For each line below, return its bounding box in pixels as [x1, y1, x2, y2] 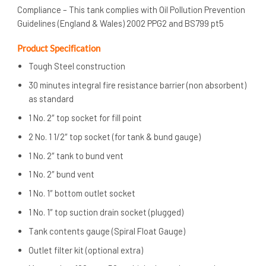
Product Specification [17, 42, 100, 53]
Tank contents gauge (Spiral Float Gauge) [28, 225, 186, 236]
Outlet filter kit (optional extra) [28, 244, 144, 255]
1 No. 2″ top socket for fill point [28, 112, 142, 123]
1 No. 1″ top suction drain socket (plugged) [28, 206, 184, 217]
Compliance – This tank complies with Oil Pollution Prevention [17, 4, 245, 15]
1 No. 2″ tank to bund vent [28, 150, 124, 161]
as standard [28, 93, 74, 104]
